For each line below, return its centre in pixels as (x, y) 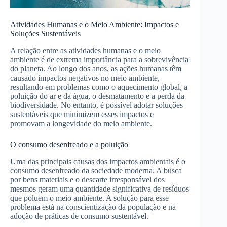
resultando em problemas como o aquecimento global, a (99, 87)
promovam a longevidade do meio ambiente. (81, 123)
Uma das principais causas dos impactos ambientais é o (98, 161)
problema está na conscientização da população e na (93, 207)
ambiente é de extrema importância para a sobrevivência (99, 59)
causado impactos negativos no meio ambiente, (85, 78)
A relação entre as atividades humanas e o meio (85, 50)
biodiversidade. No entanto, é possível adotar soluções (97, 105)
